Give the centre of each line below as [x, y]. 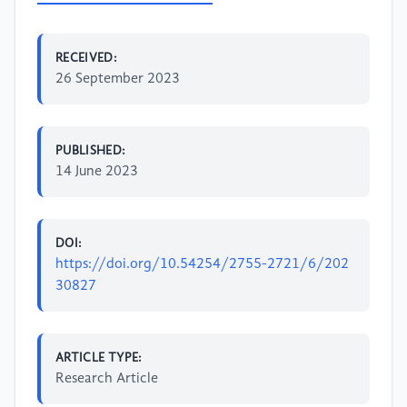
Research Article [107, 378]
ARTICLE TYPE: [99, 357]
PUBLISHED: [91, 150]
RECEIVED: [87, 58]
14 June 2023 [97, 171]
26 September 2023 [118, 79]
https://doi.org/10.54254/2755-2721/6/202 [202, 264]
